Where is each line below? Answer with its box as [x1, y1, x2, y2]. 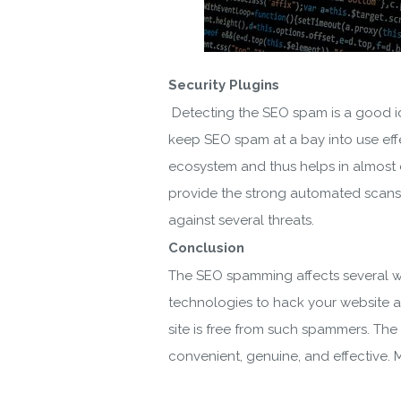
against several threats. [168, 211, 314, 228]
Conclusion [168, 239, 244, 256]
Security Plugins [168, 76, 279, 93]
